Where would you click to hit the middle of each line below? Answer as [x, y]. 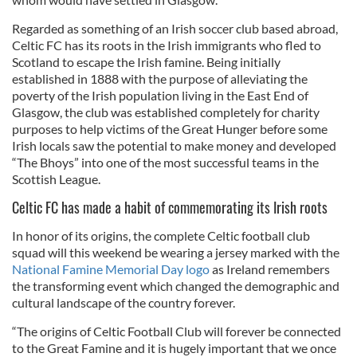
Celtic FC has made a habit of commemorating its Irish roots [170, 207]
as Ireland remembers [270, 269]
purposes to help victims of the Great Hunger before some [170, 129]
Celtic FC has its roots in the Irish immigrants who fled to [167, 45]
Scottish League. [59, 179]
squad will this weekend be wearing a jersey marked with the [176, 252]
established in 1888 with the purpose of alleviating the [160, 78]
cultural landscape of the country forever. [124, 302]
